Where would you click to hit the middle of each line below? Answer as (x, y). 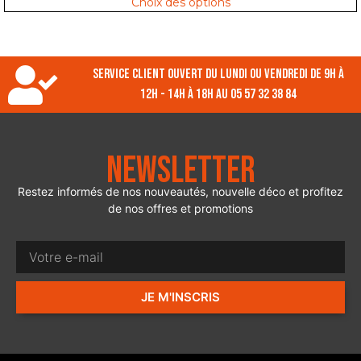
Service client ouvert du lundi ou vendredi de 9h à (219, 75)
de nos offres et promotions (180, 209)
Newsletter (180, 172)
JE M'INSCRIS (180, 297)
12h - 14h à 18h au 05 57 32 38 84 (219, 95)
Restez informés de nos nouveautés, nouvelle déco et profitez (180, 192)
